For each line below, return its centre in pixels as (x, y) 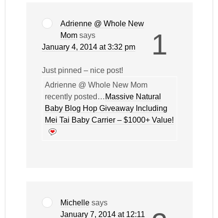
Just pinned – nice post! (83, 70)
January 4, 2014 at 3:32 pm (89, 47)
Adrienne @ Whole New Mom (96, 85)
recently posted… (75, 97)
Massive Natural (133, 97)
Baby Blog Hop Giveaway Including (106, 108)
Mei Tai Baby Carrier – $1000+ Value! (109, 120)
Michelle (75, 203)
